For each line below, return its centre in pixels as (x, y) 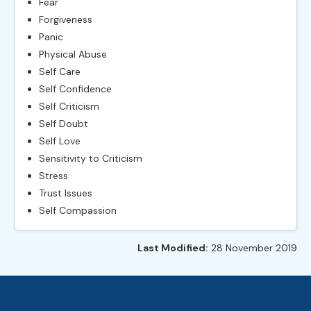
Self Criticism (69, 106)
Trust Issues (66, 193)
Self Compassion (78, 210)
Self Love (60, 141)
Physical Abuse (73, 54)
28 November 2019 (253, 247)
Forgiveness (66, 19)
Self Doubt (64, 123)
